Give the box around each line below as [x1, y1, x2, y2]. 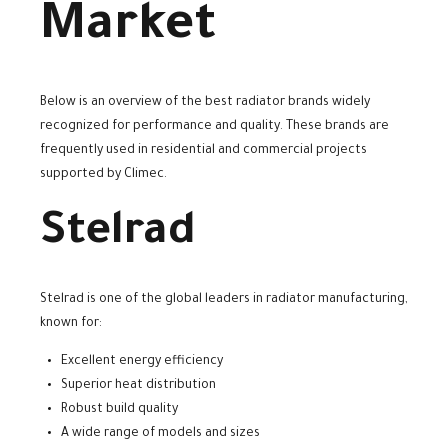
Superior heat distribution [61, 379, 216, 394]
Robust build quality [61, 403, 178, 418]
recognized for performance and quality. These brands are [40, 119, 389, 134]
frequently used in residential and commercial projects [40, 143, 367, 158]
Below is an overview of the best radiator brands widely [40, 95, 370, 110]
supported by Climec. [40, 167, 167, 182]
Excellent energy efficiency [61, 355, 223, 370]
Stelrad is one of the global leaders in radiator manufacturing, [40, 293, 408, 308]
